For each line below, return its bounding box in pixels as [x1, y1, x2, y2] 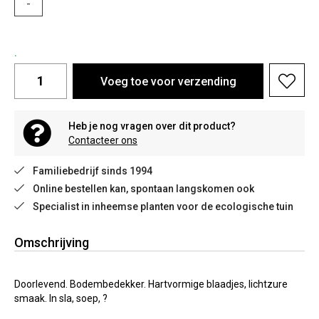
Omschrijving [14, 235, 89, 250]
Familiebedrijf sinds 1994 [33, 165, 152, 177]
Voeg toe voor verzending [100, 74, 236, 88]
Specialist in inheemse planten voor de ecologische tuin [33, 201, 293, 212]
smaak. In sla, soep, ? [14, 293, 108, 304]
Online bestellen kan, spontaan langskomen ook [33, 183, 254, 194]
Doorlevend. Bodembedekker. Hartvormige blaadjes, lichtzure [14, 278, 288, 290]
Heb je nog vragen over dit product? [68, 120, 236, 132]
